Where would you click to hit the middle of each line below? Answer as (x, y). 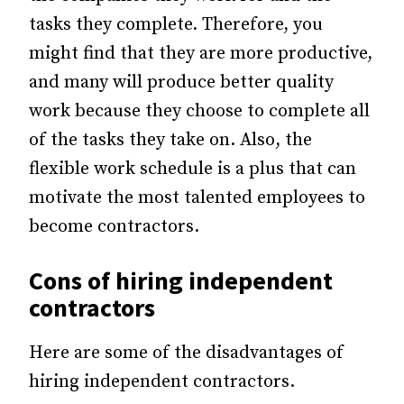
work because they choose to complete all (199, 111)
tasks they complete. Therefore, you (176, 24)
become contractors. (114, 226)
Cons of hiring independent (181, 280)
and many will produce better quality (181, 82)
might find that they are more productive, (201, 53)
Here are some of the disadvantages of (186, 353)
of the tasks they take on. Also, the (170, 140)
